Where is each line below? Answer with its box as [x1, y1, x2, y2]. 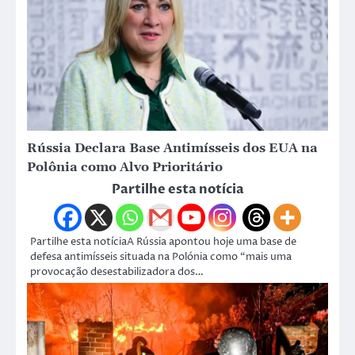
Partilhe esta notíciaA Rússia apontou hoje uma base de [30, 234, 296, 249]
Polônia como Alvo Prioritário [27, 159, 223, 176]
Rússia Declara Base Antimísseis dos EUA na [27, 140, 318, 157]
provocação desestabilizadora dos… [30, 264, 204, 279]
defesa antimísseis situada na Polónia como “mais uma [30, 249, 292, 264]
